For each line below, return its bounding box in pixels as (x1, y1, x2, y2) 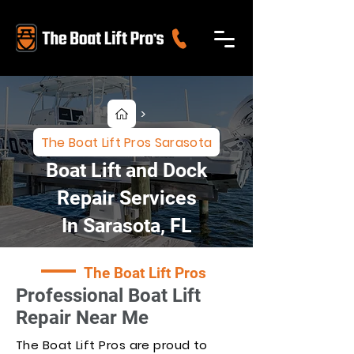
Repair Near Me (16, 307, 149, 329)
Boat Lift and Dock (46, 159, 207, 182)
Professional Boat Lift (16, 284, 201, 307)
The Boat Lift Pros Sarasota (40, 133, 213, 152)
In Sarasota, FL (61, 214, 192, 237)
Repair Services (56, 186, 197, 209)
